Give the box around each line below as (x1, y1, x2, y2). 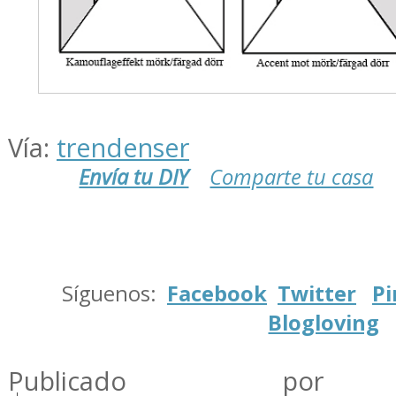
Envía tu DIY (79, 162, 189, 191)
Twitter (278, 278, 356, 308)
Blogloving (268, 308, 380, 337)
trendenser (57, 129, 189, 165)
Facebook (167, 278, 267, 308)
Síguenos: (62, 278, 167, 308)
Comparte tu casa (209, 162, 374, 191)
